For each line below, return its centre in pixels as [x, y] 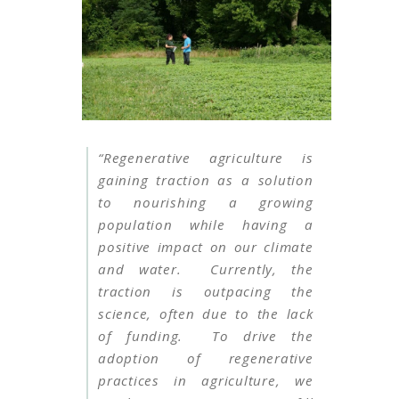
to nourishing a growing [206, 202]
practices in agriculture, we [206, 380]
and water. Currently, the [206, 269]
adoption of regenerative [206, 358]
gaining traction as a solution [206, 179]
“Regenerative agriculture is [206, 157]
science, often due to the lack [206, 313]
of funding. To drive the [206, 335]
